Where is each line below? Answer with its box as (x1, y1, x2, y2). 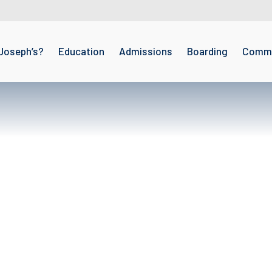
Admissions (118, 44, 172, 57)
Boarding (186, 44, 228, 57)
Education (58, 44, 104, 57)
